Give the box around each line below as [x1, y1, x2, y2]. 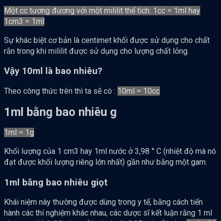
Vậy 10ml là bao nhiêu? [4, 66, 102, 77]
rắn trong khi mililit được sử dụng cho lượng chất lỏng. [4, 46, 189, 56]
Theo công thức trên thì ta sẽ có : [4, 86, 117, 96]
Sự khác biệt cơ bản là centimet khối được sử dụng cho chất [4, 35, 210, 45]
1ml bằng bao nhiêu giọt [4, 177, 108, 188]
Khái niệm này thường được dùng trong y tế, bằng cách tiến [4, 197, 203, 207]
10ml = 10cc [117, 86, 160, 96]
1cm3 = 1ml [4, 16, 44, 26]
